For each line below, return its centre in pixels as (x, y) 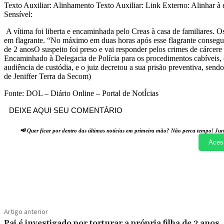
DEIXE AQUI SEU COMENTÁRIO (66, 110)
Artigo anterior (26, 212)
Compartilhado (64, 174)
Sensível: (18, 14)
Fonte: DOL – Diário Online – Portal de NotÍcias (82, 93)
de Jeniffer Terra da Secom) (47, 76)
